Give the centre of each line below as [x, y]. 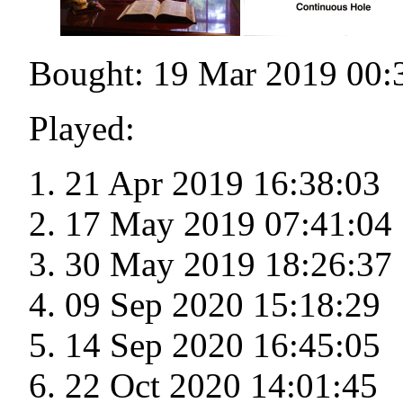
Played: [82, 129]
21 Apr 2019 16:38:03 [223, 184]
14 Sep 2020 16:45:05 [223, 345]
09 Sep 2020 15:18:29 [223, 305]
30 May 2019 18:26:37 [228, 264]
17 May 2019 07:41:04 [228, 224]
